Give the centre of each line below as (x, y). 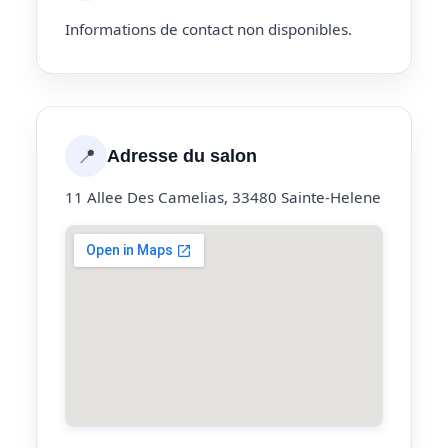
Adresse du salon (182, 156)
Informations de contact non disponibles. (208, 28)
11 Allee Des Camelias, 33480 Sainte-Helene (223, 196)
